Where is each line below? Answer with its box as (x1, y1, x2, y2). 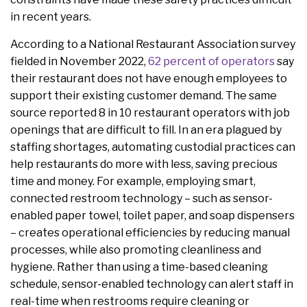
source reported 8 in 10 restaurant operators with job (10, 106, 290, 120)
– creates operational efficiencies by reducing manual (10, 226, 290, 240)
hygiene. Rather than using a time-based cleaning (10, 260, 268, 274)
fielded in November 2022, (10, 55, 148, 69)
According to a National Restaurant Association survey (10, 38, 295, 51)
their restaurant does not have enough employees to (10, 72, 287, 86)
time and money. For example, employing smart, (10, 175, 256, 188)
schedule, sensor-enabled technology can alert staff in (10, 278, 293, 291)
